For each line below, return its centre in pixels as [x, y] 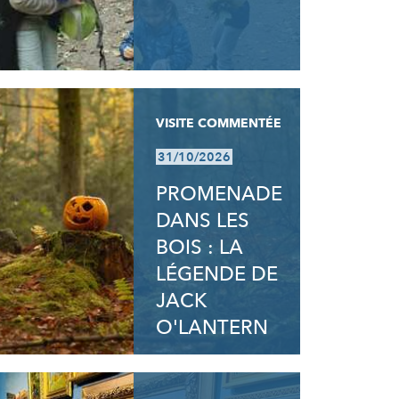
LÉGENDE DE [217, 274]
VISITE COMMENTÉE [219, 123]
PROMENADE [220, 194]
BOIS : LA [200, 248]
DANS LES [203, 221]
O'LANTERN [212, 328]
